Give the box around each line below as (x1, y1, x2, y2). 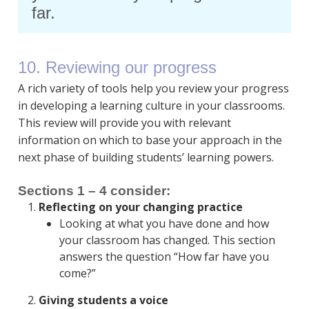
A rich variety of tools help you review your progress (17, 81, 289, 97)
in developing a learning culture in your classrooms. (17, 98, 285, 114)
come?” (59, 266, 96, 281)
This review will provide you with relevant (17, 115, 231, 131)
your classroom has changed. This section (59, 232, 275, 248)
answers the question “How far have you (59, 249, 269, 265)
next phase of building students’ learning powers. (17, 150, 274, 166)
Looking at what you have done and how (59, 216, 269, 232)
